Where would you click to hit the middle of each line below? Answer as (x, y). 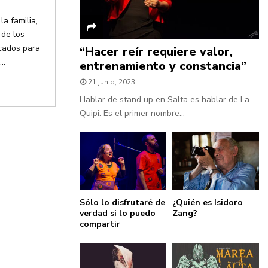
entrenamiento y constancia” (163, 66)
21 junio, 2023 (112, 82)
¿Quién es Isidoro (208, 203)
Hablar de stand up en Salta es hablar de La (165, 100)
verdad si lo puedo (118, 214)
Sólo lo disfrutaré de (122, 203)
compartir (100, 224)
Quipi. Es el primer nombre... (132, 114)
